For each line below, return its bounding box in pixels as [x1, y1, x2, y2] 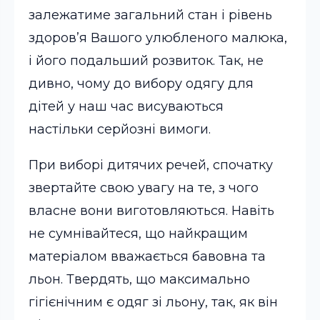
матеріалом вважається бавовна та [29, 249, 266, 264]
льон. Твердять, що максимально [29, 271, 250, 287]
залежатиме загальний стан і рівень [29, 7, 272, 23]
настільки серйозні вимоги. [29, 121, 211, 137]
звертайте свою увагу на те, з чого [29, 180, 259, 196]
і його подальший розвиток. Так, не [29, 53, 264, 69]
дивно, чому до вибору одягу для [29, 76, 254, 91]
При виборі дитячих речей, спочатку [29, 157, 273, 173]
